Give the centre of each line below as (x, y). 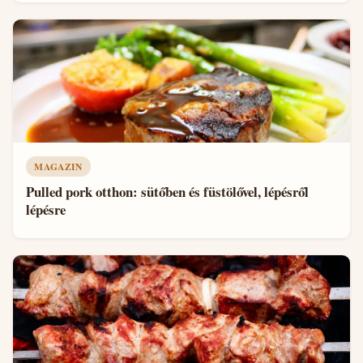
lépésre (46, 209)
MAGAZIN (58, 167)
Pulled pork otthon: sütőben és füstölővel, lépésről (167, 191)
